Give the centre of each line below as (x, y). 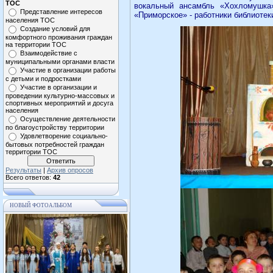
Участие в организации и (58, 87)
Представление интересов (61, 12)
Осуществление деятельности (68, 119)
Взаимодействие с (49, 53)
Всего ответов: (29, 177)
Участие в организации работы (68, 70)
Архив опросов (70, 170)
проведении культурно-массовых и (60, 96)
